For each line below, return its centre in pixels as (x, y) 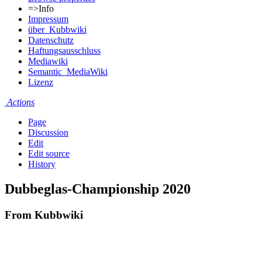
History (42, 164)
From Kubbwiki (44, 215)
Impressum (48, 19)
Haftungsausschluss (64, 51)
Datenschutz (51, 40)
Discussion (48, 133)
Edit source (49, 154)
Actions (20, 102)
